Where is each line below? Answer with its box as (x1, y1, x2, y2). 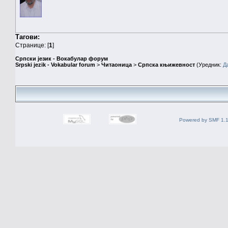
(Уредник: (195, 62, 223, 68)
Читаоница (101, 62, 132, 68)
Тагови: (15, 33, 40, 41)
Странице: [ (15, 41, 49, 48)
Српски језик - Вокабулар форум (15, 55, 108, 62)
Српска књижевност (138, 62, 195, 68)
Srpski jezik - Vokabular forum (15, 62, 95, 68)
